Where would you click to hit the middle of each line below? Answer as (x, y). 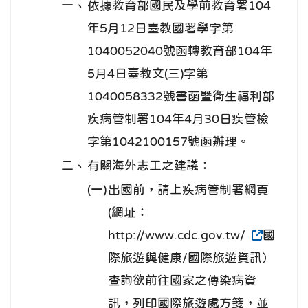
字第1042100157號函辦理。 (168, 142)
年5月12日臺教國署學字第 (161, 29)
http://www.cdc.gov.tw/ (178, 235)
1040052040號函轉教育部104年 (180, 51)
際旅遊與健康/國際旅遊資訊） (191, 258)
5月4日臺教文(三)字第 (148, 74)
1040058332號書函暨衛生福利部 (181, 97)
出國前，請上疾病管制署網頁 (188, 190)
